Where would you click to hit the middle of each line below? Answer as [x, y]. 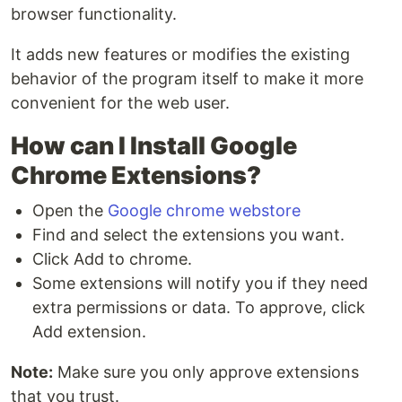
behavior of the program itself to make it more [187, 79]
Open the [70, 211]
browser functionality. [94, 14]
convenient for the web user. [120, 103]
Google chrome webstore [204, 211]
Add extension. [89, 332]
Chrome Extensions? [136, 176]
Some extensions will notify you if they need [200, 284]
